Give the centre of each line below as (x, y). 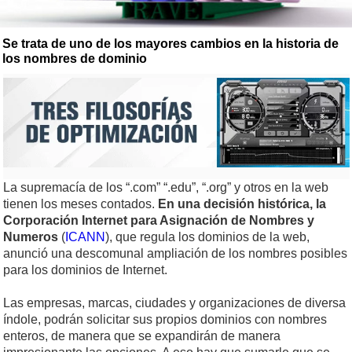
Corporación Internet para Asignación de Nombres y (159, 220)
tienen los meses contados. (81, 203)
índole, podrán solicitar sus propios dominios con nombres (165, 319)
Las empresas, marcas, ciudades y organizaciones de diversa (174, 302)
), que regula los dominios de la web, (207, 236)
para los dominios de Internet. (85, 269)
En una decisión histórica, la (242, 203)
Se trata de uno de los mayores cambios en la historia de (170, 44)
